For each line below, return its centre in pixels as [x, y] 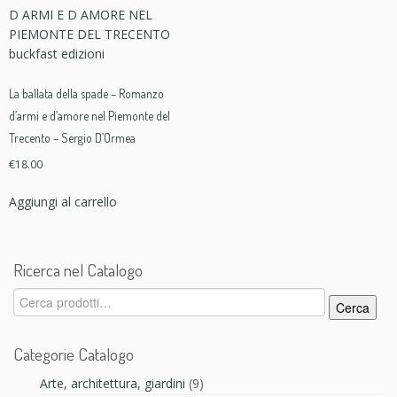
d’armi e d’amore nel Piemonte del [90, 116]
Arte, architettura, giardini [113, 384]
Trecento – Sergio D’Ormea [72, 138]
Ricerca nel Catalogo [78, 270]
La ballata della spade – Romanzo [86, 94]
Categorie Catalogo [74, 354]
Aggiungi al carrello [63, 202]
